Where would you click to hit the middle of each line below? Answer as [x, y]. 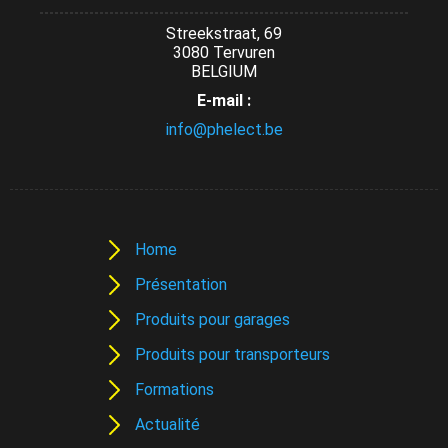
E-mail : [224, 100]
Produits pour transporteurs [232, 354]
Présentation [180, 284]
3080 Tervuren [224, 52]
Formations [174, 389]
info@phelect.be [224, 129]
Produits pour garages [212, 319]
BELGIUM [224, 71]
